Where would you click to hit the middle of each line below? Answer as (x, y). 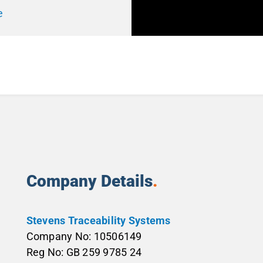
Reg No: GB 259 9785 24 (84, 252)
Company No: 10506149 (84, 237)
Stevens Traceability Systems (98, 221)
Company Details (89, 181)
